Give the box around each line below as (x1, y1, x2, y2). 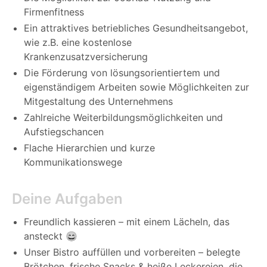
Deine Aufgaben (12, 190, 123, 208)
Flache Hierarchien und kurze (24, 142, 155, 154)
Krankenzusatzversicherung (24, 51, 148, 63)
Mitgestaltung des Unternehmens (24, 95, 173, 108)
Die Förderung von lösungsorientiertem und (24, 67, 220, 79)
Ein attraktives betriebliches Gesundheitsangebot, (24, 22, 248, 35)
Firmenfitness (24, 6, 84, 18)
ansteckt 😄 (24, 230, 77, 243)
